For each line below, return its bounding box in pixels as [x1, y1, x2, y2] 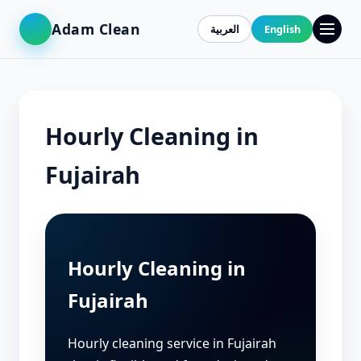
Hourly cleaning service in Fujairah [68, 334, 276, 352]
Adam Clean [52, 19, 141, 39]
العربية [210, 21, 239, 36]
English [263, 21, 301, 36]
